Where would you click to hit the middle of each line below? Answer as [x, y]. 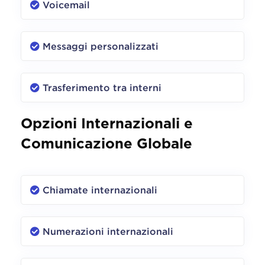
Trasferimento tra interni [102, 87]
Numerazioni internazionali [108, 231]
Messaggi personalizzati [101, 46]
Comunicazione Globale [106, 144]
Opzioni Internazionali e [107, 124]
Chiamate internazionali [100, 190]
